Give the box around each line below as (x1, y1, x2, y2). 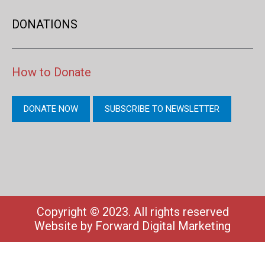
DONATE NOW (24, 104, 78, 114)
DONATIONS (12, 17, 77, 31)
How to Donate (12, 65, 91, 79)
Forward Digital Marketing (95, 218, 231, 233)
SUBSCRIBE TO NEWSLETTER (105, 104, 219, 114)
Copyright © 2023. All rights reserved (36, 204, 229, 219)
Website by (34, 218, 95, 233)
